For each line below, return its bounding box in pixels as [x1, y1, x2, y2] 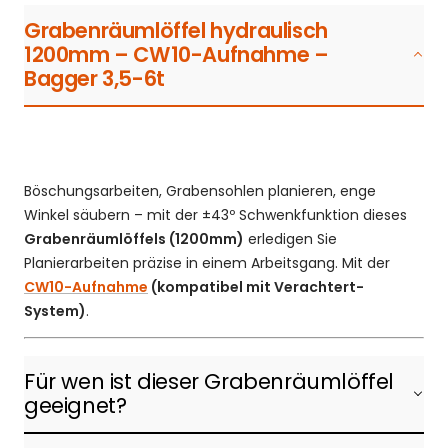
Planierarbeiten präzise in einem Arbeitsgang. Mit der [24, 252, 390, 273]
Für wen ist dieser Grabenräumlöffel [24, 366, 395, 396]
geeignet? [24, 390, 127, 420]
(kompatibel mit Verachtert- [148, 276, 364, 297]
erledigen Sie [244, 228, 337, 249]
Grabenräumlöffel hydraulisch [24, 15, 328, 45]
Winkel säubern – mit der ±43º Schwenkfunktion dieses [24, 204, 407, 225]
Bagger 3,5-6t [24, 63, 165, 93]
